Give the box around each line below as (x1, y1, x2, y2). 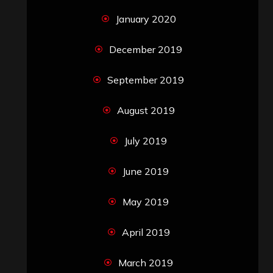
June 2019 (122, 165, 169, 177)
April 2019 (121, 225, 170, 238)
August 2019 (116, 104, 175, 116)
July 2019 (124, 134, 167, 147)
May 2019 (122, 195, 169, 208)
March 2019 (118, 256, 173, 269)
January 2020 (115, 12, 176, 25)
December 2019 (109, 43, 182, 55)
